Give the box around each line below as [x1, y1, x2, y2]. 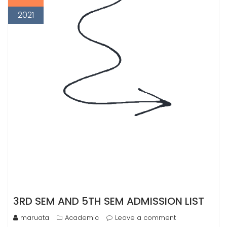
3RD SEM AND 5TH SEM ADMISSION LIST [13, 194, 204, 208]
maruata [20, 212, 49, 222]
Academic [65, 212, 99, 222]
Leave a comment [115, 212, 176, 222]
